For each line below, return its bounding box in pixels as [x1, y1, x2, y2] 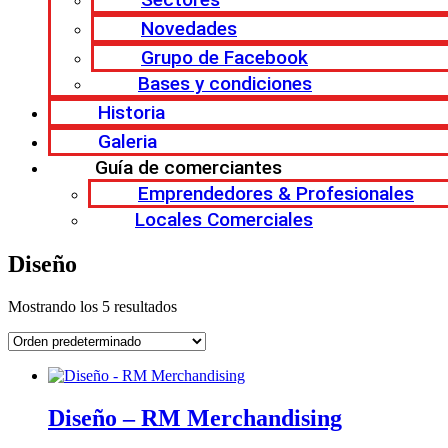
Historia [98, 101, 165, 124]
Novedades [141, 17, 237, 40]
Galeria [98, 130, 157, 153]
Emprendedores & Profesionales [138, 182, 414, 205]
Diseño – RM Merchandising [48, 404, 342, 431]
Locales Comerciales [135, 208, 313, 231]
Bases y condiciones [138, 72, 312, 95]
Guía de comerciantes [95, 156, 282, 179]
